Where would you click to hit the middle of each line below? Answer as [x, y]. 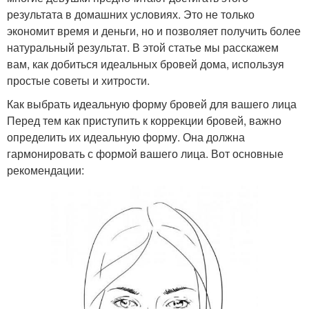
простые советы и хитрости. [78, 80]
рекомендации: [46, 170]
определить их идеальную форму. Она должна [126, 137]
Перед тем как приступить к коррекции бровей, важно [144, 120]
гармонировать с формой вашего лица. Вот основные [145, 153]
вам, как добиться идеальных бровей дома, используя [146, 63]
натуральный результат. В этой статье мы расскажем [143, 47]
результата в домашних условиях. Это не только [131, 14]
